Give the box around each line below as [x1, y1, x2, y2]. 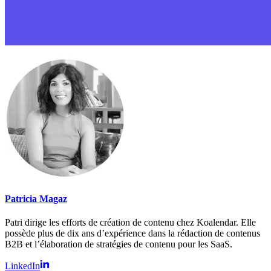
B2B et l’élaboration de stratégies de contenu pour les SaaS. [5, 239, 232, 250]
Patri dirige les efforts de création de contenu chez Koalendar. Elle [5, 217, 256, 228]
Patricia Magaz [5, 193, 67, 204]
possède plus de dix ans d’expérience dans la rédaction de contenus [5, 228, 260, 239]
